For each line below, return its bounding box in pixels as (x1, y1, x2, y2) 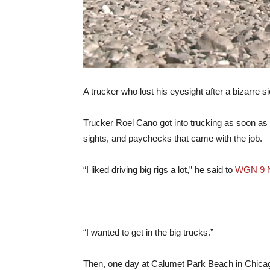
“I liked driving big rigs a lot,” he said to (83, 165, 235, 175)
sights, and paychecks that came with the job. (83, 133, 262, 143)
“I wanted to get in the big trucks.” (83, 227, 213, 237)
